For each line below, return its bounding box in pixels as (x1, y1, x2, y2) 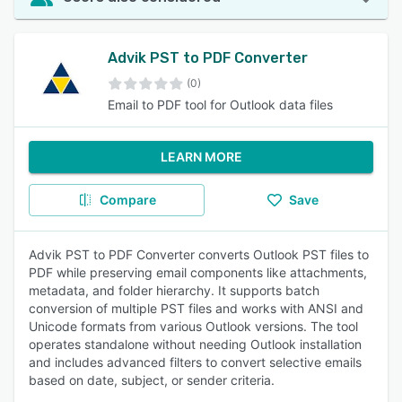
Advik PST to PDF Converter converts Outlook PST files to (29, 247, 369, 262)
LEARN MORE (160, 149, 242, 164)
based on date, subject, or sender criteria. (29, 372, 275, 388)
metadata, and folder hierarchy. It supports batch (29, 283, 319, 298)
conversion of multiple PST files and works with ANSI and (29, 301, 363, 316)
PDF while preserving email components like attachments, (29, 265, 367, 280)
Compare (99, 192, 156, 207)
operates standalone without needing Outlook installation (29, 336, 362, 352)
